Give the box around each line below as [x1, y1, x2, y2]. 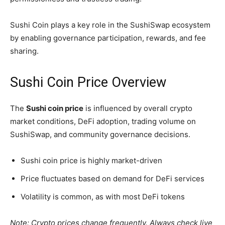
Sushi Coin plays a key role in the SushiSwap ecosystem [10, 20, 210, 30]
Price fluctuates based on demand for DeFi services [21, 174, 204, 184]
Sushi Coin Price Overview [10, 74, 166, 91]
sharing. [10, 46, 39, 56]
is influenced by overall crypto [83, 103, 192, 114]
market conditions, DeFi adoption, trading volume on [10, 117, 196, 127]
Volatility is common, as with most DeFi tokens [21, 192, 185, 202]
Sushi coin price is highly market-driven [21, 156, 162, 166]
